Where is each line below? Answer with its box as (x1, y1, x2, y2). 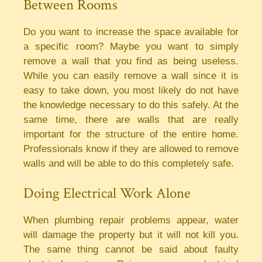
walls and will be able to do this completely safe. (23, 157, 234, 169)
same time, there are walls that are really (23, 113, 239, 125)
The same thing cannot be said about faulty (23, 244, 239, 255)
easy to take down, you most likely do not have (23, 84, 239, 96)
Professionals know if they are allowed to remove (23, 143, 239, 154)
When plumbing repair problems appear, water (23, 215, 239, 226)
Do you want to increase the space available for (23, 26, 239, 37)
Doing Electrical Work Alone (23, 184, 191, 203)
